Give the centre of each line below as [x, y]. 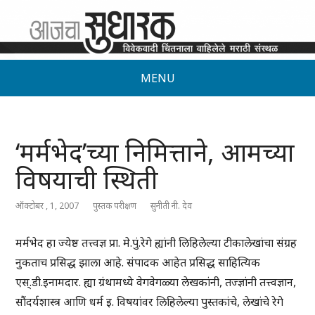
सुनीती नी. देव [172, 206]
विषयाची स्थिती [87, 180]
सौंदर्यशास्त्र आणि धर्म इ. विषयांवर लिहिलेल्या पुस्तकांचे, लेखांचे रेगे [150, 302]
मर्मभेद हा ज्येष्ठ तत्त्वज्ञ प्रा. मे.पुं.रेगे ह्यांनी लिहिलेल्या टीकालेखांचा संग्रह [156, 243]
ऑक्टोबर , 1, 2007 [47, 206]
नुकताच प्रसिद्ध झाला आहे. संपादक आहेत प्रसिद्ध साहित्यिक [138, 263]
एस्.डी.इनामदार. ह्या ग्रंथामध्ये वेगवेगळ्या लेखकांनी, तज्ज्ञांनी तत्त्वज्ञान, [156, 282]
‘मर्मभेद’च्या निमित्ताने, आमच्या [155, 153]
